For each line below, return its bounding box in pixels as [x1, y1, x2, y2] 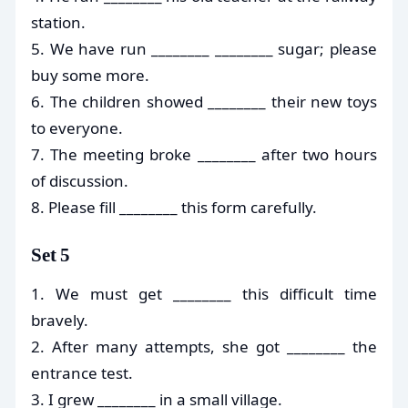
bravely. [31, 309, 88, 331]
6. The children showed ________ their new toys [31, 90, 377, 112]
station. [31, 11, 86, 33]
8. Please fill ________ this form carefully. [31, 196, 317, 218]
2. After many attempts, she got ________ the [31, 335, 377, 357]
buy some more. [31, 64, 149, 86]
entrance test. [31, 362, 133, 383]
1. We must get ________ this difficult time [31, 282, 377, 304]
